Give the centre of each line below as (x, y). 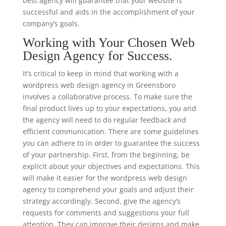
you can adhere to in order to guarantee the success (111, 143)
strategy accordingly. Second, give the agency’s (101, 201)
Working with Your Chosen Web (108, 43)
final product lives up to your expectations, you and (109, 108)
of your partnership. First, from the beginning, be (106, 155)
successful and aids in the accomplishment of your (108, 12)
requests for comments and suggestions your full (106, 213)
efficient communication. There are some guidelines (110, 132)
